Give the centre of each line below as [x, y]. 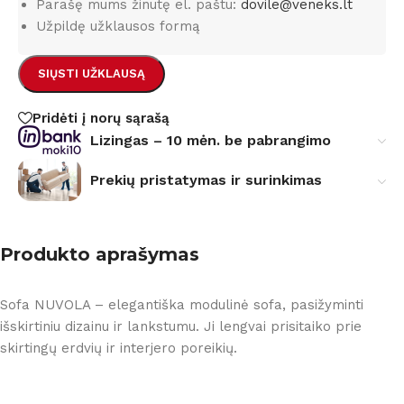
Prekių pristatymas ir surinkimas [206, 180]
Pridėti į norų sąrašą [101, 118]
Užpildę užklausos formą [118, 26]
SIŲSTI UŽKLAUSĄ [92, 73]
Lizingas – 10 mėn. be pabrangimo [211, 140]
